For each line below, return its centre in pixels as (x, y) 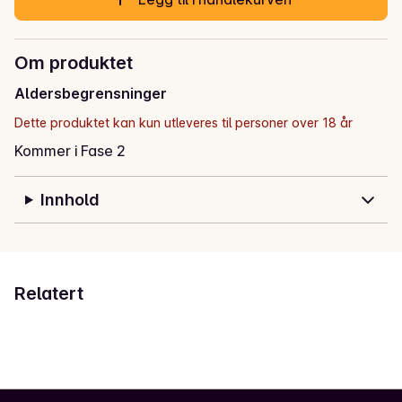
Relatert (49, 294)
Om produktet (74, 63)
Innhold (70, 200)
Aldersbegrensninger (91, 94)
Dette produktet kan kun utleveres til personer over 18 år (184, 123)
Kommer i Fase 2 (70, 151)
